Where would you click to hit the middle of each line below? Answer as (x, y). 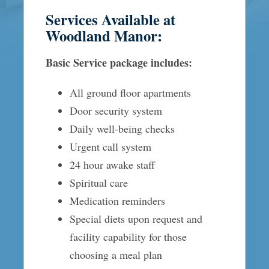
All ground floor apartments (130, 92)
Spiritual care (98, 182)
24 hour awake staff (112, 164)
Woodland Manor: (104, 35)
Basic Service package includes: (119, 62)
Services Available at (110, 19)
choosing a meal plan (116, 254)
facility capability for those (128, 236)
